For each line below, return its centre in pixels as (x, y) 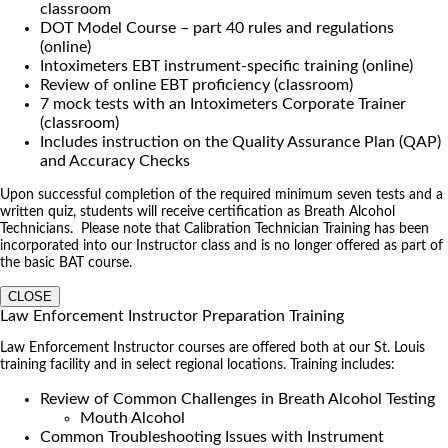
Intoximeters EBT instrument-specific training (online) (226, 65)
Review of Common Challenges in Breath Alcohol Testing (237, 398)
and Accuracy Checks (115, 160)
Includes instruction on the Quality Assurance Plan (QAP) (240, 141)
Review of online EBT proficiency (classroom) (196, 84)
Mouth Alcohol (132, 417)
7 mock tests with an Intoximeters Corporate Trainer (223, 103)
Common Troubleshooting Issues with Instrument (212, 436)
